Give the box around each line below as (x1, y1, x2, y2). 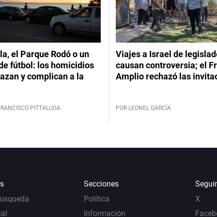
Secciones (84, 179, 119, 188)
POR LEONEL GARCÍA (116, 104, 171, 111)
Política (84, 194, 110, 203)
